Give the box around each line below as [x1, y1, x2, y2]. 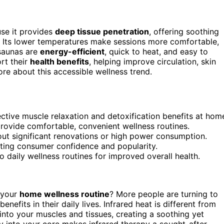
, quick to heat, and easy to [104, 46, 208, 56]
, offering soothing [149, 26, 219, 36]
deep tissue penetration [55, 26, 149, 36]
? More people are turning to [109, 188, 218, 199]
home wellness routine [19, 188, 109, 199]
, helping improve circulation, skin [89, 56, 216, 66]
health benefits [30, 56, 89, 66]
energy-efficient [40, 46, 104, 56]
